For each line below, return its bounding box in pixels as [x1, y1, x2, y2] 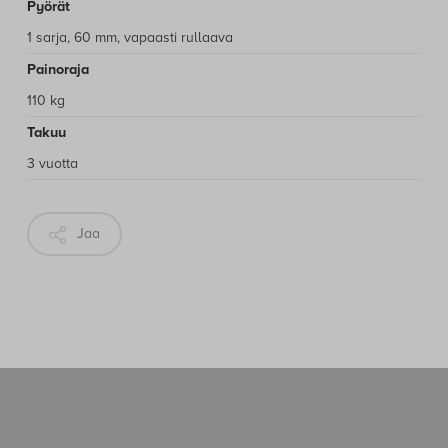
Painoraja [26, 60, 89, 78]
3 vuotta [26, 154, 78, 172]
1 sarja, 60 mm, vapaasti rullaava [26, 28, 233, 46]
